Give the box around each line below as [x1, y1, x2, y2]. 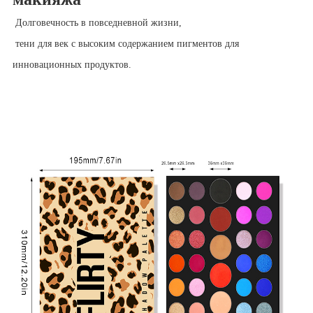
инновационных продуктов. [12, 59, 131, 71]
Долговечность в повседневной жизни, [12, 17, 182, 29]
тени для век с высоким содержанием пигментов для [12, 38, 239, 50]
